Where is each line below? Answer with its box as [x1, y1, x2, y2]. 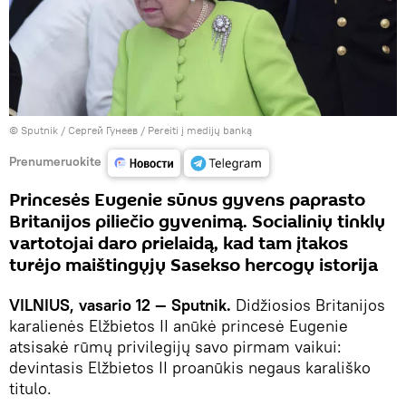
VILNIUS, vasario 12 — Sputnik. [9, 295, 231, 316]
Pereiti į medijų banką [148, 123, 252, 138]
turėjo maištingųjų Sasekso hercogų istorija [9, 253, 378, 279]
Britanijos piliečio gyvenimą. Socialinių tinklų [9, 209, 385, 236]
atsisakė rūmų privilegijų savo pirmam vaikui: [9, 336, 342, 358]
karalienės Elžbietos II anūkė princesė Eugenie [9, 315, 348, 337]
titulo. [9, 378, 52, 400]
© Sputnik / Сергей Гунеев [9, 123, 138, 138]
